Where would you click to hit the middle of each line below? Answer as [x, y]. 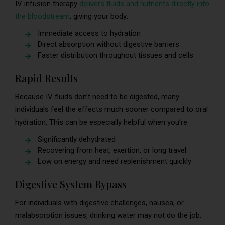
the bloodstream [42, 16]
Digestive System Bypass [71, 184]
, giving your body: [99, 16]
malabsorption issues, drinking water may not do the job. [108, 215]
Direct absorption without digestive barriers [108, 44]
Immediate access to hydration [89, 33]
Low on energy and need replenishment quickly [115, 161]
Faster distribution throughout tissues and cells [116, 55]
